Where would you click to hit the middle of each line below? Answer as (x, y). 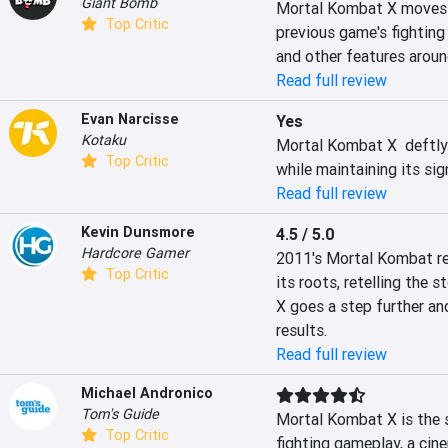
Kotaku (103, 140)
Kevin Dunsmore (138, 232)
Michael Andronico (147, 393)
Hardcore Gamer (135, 253)
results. (301, 330)
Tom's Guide (120, 414)
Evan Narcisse (130, 119)
